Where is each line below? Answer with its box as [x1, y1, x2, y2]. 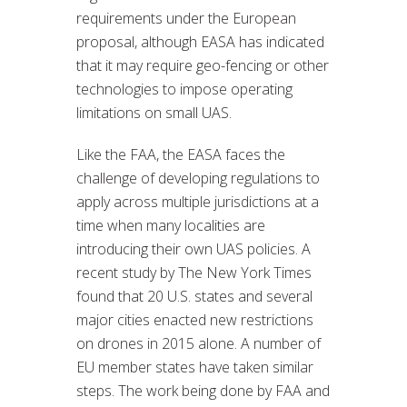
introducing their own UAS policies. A [76, 238, 311, 259]
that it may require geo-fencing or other [76, 55, 329, 75]
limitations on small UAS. [76, 102, 232, 123]
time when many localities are [76, 214, 265, 235]
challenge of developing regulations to [76, 167, 320, 188]
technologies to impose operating [76, 78, 293, 99]
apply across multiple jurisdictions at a [76, 191, 319, 212]
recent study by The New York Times [76, 262, 312, 283]
